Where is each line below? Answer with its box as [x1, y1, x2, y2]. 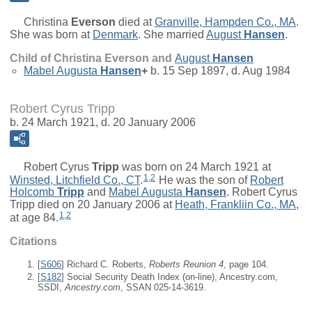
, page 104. [224, 259, 269, 270]
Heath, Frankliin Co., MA [175, 198, 296, 211]
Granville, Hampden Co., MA [155, 15, 296, 28]
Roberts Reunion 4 [149, 259, 224, 270]
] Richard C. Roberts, [61, 259, 149, 270]
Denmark [93, 28, 138, 40]
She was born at [10, 28, 93, 40]
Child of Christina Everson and [10, 52, 175, 64]
